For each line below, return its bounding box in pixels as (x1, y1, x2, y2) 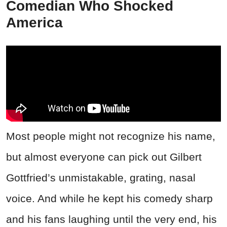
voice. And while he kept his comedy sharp (6, 192, 213, 204)
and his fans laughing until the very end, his (6, 213, 217, 225)
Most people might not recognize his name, (6, 130, 215, 142)
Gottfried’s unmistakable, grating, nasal (6, 171, 196, 183)
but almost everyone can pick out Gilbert (6, 150, 202, 163)
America (6, 14, 63, 30)
